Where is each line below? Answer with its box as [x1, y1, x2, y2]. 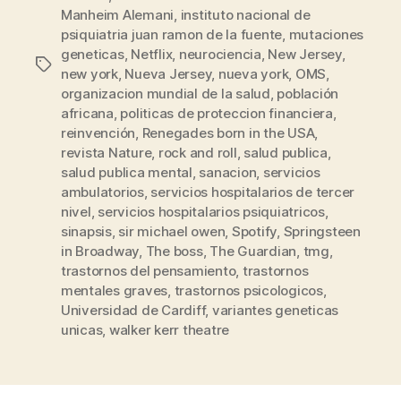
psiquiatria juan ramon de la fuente [61, 26, 283, 44]
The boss [145, 243, 203, 260]
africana [61, 105, 114, 123]
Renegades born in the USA [141, 124, 315, 142]
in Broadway [61, 243, 140, 260]
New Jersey [268, 46, 342, 64]
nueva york [218, 65, 289, 83]
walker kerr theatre [108, 321, 230, 339]
